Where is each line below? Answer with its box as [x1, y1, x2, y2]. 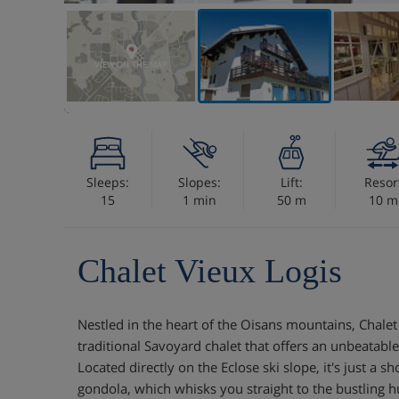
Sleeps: [86, 174, 129, 191]
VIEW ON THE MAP [94, 59, 167, 70]
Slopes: [178, 174, 221, 191]
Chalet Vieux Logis [77, 252, 342, 289]
